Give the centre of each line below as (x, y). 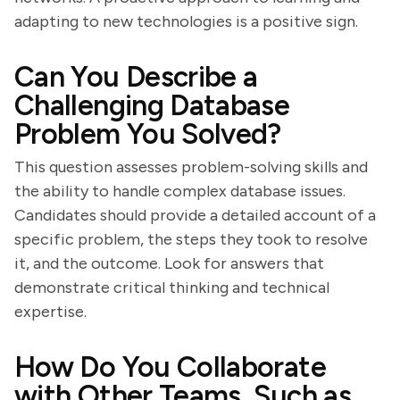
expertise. (50, 312)
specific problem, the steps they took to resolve (191, 239)
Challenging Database (152, 105)
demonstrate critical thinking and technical (172, 287)
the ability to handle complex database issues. (180, 191)
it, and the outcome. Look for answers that (169, 263)
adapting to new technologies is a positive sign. (186, 21)
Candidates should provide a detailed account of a (195, 215)
